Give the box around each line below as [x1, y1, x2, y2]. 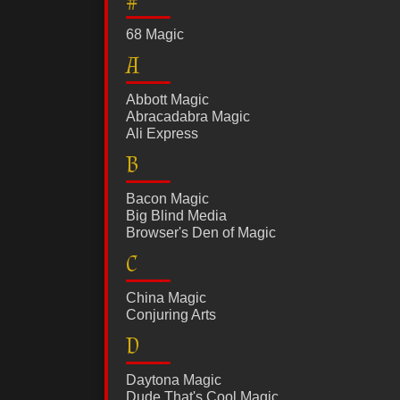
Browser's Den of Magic [126, 225, 276, 241]
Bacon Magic [126, 191, 209, 207]
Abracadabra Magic [126, 109, 250, 125]
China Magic [126, 290, 206, 306]
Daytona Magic [126, 372, 221, 388]
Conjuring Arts [126, 307, 216, 323]
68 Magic [126, 27, 184, 43]
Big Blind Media [126, 208, 227, 224]
